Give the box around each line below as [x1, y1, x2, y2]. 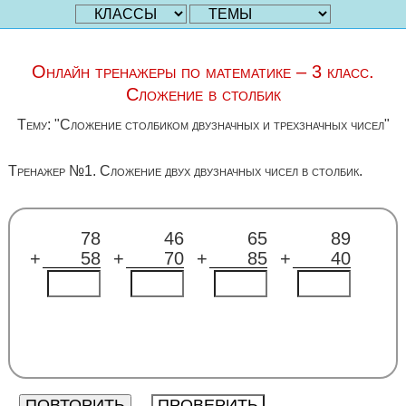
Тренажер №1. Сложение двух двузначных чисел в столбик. [7, 163, 362, 179]
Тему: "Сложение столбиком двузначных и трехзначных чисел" [16, 117, 390, 132]
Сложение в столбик [125, 84, 281, 104]
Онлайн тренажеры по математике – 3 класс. [32, 62, 374, 82]
